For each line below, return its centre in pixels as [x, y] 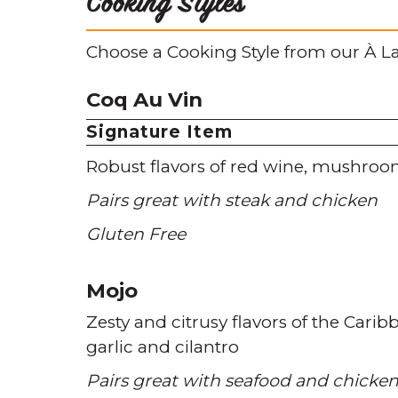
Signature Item [159, 132]
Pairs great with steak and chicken [232, 200]
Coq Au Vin [144, 99]
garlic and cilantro [163, 347]
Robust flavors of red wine [195, 167]
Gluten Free [136, 234]
